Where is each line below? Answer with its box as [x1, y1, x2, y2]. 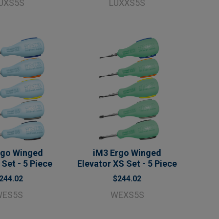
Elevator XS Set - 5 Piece [77, 158, 177, 169]
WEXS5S [110, 189, 144, 200]
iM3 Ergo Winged [93, 147, 162, 158]
